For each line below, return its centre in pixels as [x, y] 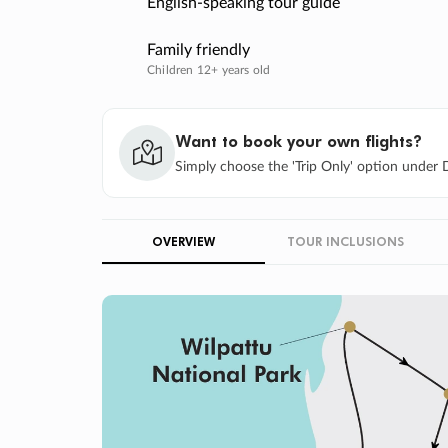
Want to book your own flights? [298, 140]
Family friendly [198, 49]
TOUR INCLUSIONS [346, 240]
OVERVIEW [183, 240]
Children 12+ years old [209, 69]
